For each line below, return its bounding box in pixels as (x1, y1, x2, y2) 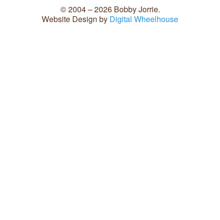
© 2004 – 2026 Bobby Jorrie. (60, 3, 160, 15)
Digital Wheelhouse (110, 13, 178, 25)
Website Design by (42, 13, 110, 25)
